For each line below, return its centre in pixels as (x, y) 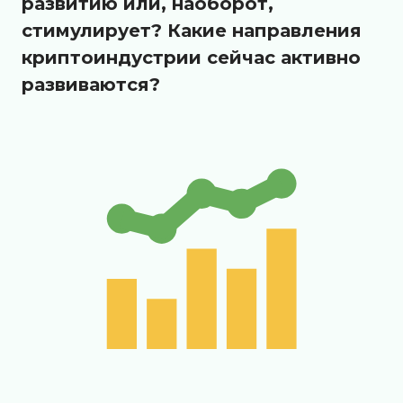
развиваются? (91, 85)
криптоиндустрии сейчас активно (191, 58)
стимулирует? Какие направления (192, 31)
